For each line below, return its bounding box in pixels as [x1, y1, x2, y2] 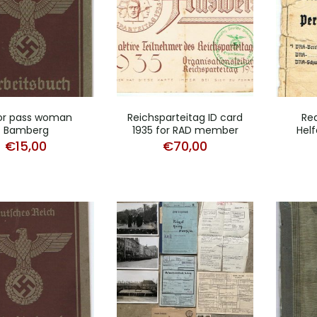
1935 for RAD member [132, 122, 238, 137]
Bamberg [3, 122, 49, 137]
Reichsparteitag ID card [127, 110, 243, 125]
